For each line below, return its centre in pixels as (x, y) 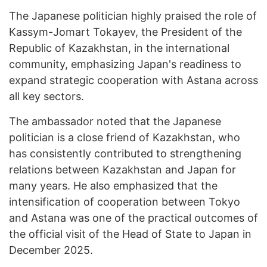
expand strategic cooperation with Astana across (133, 80)
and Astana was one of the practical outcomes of (133, 218)
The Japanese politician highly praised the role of (133, 16)
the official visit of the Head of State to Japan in (130, 234)
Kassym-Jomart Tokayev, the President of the (125, 32)
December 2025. (51, 250)
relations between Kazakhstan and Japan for (122, 170)
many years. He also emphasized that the (113, 186)
